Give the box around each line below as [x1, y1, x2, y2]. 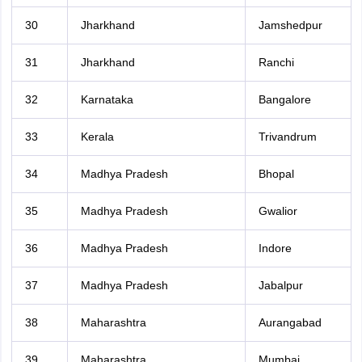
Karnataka [80, 93, 133, 106]
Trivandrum [258, 130, 317, 143]
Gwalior [258, 204, 297, 217]
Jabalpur [258, 279, 303, 292]
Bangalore [258, 93, 311, 106]
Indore [258, 242, 292, 255]
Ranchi [258, 56, 294, 69]
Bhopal [258, 167, 294, 180]
